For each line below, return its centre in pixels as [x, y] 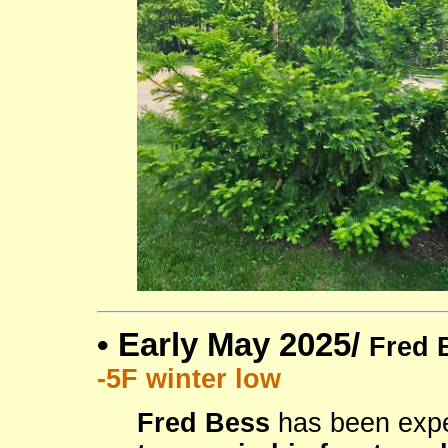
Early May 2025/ [243, 344]
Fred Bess [203, 422]
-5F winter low [189, 378]
